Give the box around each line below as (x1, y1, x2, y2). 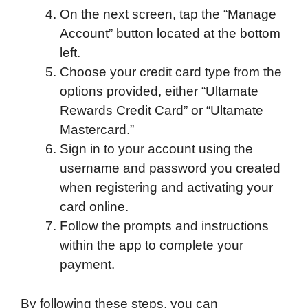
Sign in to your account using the (60, 142, 253, 157)
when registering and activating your (60, 180, 273, 195)
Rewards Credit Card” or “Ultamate (60, 103, 263, 118)
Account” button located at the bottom (60, 26, 280, 41)
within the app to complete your (60, 238, 243, 253)
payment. (60, 257, 115, 272)
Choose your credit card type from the (60, 65, 282, 80)
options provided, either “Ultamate (60, 84, 258, 99)
